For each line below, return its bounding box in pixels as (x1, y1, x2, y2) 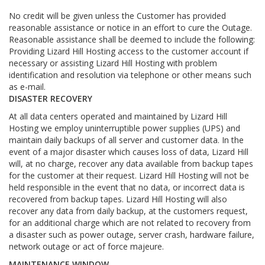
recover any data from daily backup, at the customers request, (9, 205, 248, 216)
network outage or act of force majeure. (9, 241, 164, 252)
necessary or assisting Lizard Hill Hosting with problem (9, 57, 217, 69)
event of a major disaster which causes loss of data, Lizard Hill (9, 146, 248, 157)
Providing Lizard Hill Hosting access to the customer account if (9, 46, 248, 57)
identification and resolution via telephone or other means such (9, 69, 251, 80)
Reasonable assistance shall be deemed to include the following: (9, 34, 255, 45)
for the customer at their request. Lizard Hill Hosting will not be (9, 170, 249, 181)
